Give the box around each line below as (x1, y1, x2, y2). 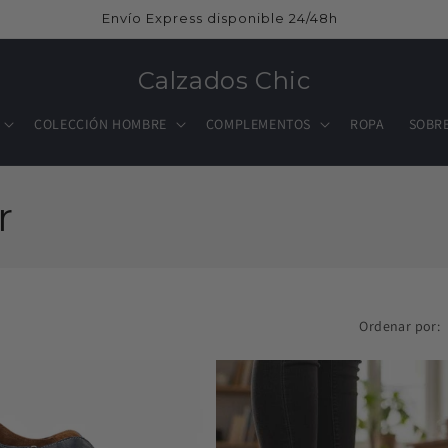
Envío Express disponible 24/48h (102, 10, 338, 26)
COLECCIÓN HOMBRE (34, 115, 167, 133)
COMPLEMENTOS (205, 115, 312, 133)
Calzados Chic (137, 66, 311, 95)
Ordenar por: (359, 317, 441, 335)
